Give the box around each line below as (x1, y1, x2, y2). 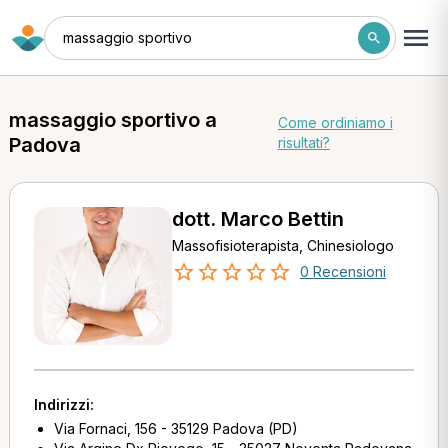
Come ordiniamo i (277, 114, 393, 131)
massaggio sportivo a (8, 108, 217, 132)
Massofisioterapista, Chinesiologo (171, 237, 394, 254)
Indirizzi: (33, 396, 94, 413)
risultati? (277, 134, 330, 151)
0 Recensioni (299, 263, 386, 280)
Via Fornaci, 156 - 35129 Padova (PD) (53, 420, 298, 437)
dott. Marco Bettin (171, 207, 344, 231)
